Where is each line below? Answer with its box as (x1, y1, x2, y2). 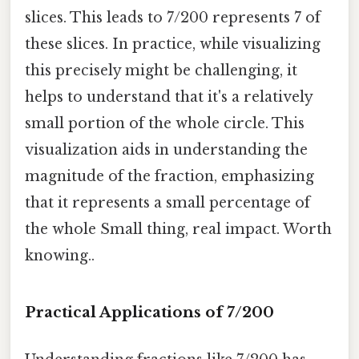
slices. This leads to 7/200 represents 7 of (25, 8, 321, 26)
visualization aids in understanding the (25, 140, 308, 159)
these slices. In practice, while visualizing (25, 34, 321, 53)
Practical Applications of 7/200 (25, 302, 274, 321)
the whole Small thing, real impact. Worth (25, 220, 332, 238)
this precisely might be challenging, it (25, 61, 297, 79)
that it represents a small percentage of (25, 193, 310, 212)
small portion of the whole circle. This (25, 114, 305, 132)
